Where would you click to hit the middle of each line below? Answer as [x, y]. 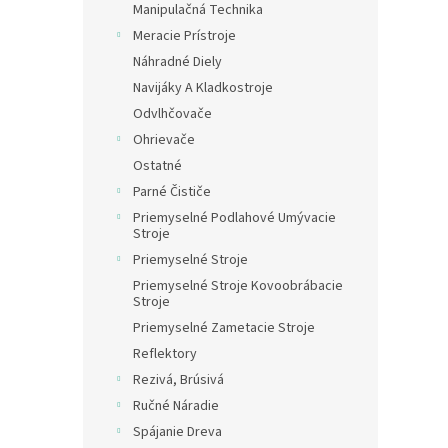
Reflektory [165, 354]
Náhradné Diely [177, 62]
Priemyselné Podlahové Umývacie [234, 218]
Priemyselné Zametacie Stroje [224, 328]
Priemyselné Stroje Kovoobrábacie [238, 286]
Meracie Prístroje [184, 36]
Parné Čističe [172, 192]
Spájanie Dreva [177, 432]
